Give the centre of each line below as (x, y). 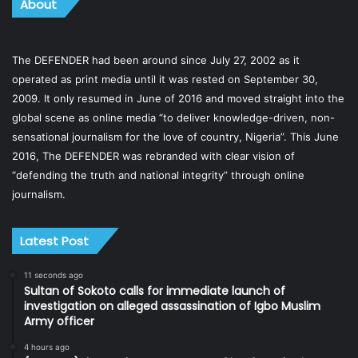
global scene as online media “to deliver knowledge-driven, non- (173, 117)
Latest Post (54, 241)
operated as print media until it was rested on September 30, (165, 79)
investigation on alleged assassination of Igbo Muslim (172, 306)
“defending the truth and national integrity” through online (158, 175)
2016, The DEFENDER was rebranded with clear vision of (153, 156)
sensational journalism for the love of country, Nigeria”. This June (175, 137)
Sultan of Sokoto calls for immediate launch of (155, 291)
